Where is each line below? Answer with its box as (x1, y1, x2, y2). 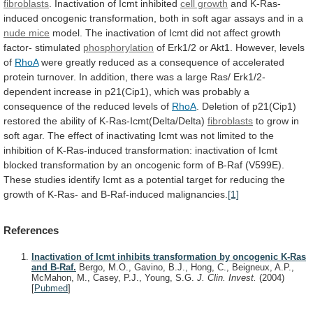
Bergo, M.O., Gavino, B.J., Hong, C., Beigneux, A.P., (76, 262, 294, 273)
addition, (90, 71, 128, 82)
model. (52, 27, 82, 38)
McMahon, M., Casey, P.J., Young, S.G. (31, 272, 197, 284)
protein (3, 71, 34, 82)
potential (146, 173, 184, 185)
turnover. (37, 71, 76, 82)
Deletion (202, 100, 238, 112)
